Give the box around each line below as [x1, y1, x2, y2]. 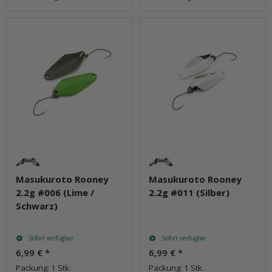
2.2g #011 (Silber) [149, 186, 229, 199]
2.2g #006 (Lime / [16, 186, 94, 199]
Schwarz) [16, 199, 58, 212]
